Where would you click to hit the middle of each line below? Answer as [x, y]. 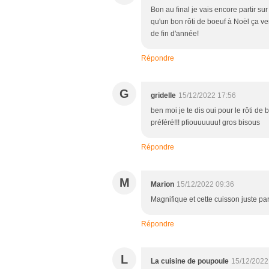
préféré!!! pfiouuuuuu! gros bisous [205, 123]
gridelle [163, 96]
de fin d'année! [175, 34]
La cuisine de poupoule [190, 261]
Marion [162, 185]
